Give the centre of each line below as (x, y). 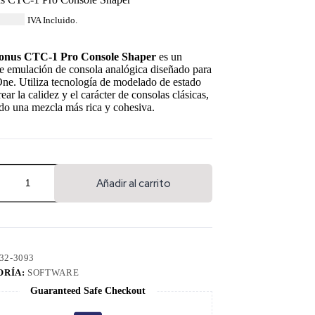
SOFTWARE (53, 273)
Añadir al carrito (133, 183)
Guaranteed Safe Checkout (88, 291)
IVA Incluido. (52, 21)
